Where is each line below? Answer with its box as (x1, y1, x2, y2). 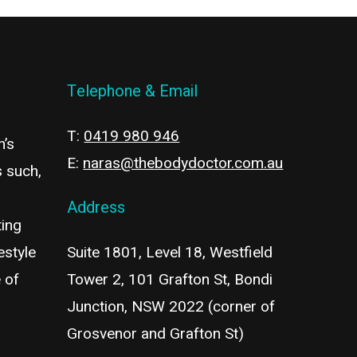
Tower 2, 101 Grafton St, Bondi (67, 268, 273, 291)
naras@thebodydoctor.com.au (83, 151, 284, 175)
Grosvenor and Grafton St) (67, 322, 245, 345)
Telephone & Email (67, 79, 198, 103)
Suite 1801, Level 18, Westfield (67, 241, 273, 264)
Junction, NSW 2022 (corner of (67, 295, 276, 318)
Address (67, 195, 126, 219)
